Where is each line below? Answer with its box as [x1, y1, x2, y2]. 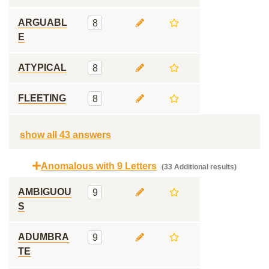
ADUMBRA [18, 232, 69, 242]
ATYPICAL [18, 62, 67, 73]
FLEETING [18, 93, 66, 103]
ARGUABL [18, 17, 67, 28]
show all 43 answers [20, 130, 111, 140]
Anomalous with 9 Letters [41, 161, 157, 171]
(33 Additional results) [160, 163, 237, 171]
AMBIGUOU [18, 187, 71, 197]
